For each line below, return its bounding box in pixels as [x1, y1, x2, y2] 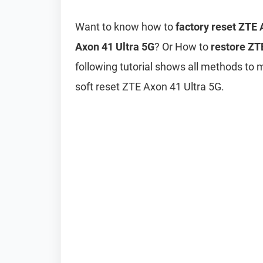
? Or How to [154, 41, 211, 53]
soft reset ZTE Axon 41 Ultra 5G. [75, 80, 224, 93]
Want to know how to [75, 21, 176, 33]
